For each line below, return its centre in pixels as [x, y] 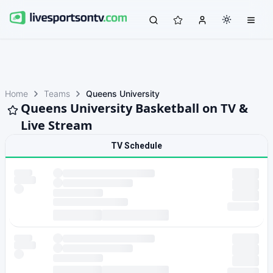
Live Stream [57, 125]
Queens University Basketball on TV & [134, 108]
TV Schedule [136, 146]
